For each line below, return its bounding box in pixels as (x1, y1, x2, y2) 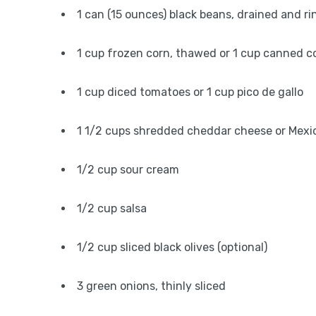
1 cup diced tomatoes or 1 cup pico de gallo (77, 85, 303, 99)
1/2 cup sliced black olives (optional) (77, 241, 267, 254)
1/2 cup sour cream (77, 163, 179, 176)
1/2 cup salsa (77, 202, 147, 215)
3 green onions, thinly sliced (77, 279, 226, 293)
